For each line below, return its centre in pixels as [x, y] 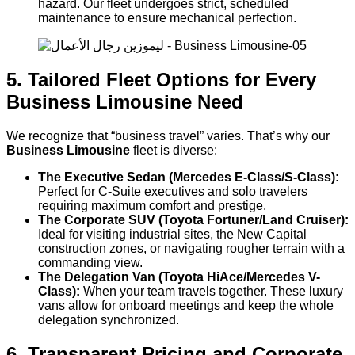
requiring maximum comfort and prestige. [152, 205]
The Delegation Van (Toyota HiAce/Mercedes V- [179, 277]
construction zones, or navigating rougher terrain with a [191, 248]
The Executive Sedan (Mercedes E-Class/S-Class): [189, 177]
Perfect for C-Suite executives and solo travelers [173, 191]
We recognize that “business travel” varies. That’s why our [168, 136]
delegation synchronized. [109, 319]
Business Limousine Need [125, 101]
